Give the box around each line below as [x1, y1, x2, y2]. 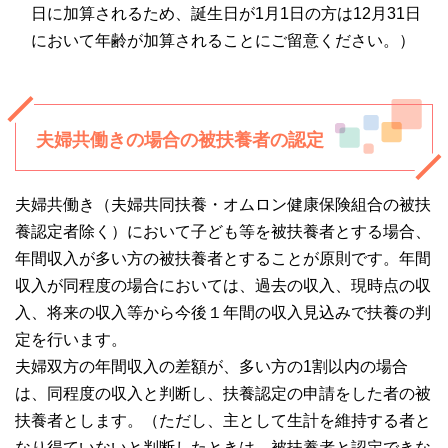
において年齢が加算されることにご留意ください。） [31, 32, 415, 50]
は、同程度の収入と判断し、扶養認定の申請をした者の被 [15, 385, 431, 403]
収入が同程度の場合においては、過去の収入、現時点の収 [15, 277, 431, 295]
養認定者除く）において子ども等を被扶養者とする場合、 [15, 223, 431, 241]
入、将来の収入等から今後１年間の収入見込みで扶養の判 [15, 304, 431, 322]
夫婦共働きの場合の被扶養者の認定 [36, 130, 324, 151]
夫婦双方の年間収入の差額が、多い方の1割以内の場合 [15, 358, 408, 376]
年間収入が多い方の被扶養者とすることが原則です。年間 [15, 250, 431, 268]
